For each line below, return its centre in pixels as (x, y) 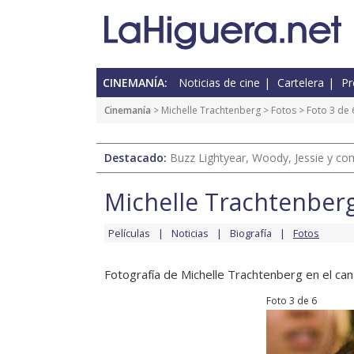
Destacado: (137, 158)
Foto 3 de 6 (292, 301)
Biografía (251, 233)
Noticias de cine (219, 83)
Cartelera (301, 83)
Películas (129, 233)
